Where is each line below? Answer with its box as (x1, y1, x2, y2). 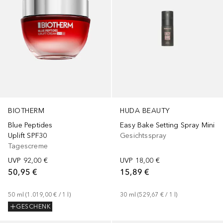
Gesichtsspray (120, 131, 167, 140)
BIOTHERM (8, 107, 44, 115)
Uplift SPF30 (8, 131, 47, 140)
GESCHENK (16, 203, 50, 211)
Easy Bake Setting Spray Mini (120, 121, 215, 130)
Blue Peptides (8, 121, 53, 130)
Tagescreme (8, 142, 48, 151)
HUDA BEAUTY (120, 107, 170, 115)
